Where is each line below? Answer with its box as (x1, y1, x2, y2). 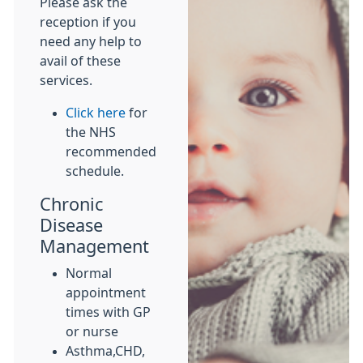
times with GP (66, 305, 151, 318)
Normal (66, 267, 112, 280)
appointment (66, 286, 146, 299)
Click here (66, 106, 126, 119)
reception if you (40, 15, 136, 28)
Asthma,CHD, (66, 344, 145, 357)
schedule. (66, 164, 124, 177)
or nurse (66, 325, 118, 338)
